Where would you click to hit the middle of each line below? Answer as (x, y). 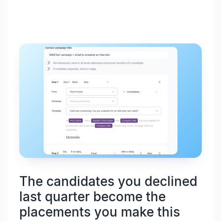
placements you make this (100, 212)
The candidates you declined (108, 181)
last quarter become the (92, 196)
